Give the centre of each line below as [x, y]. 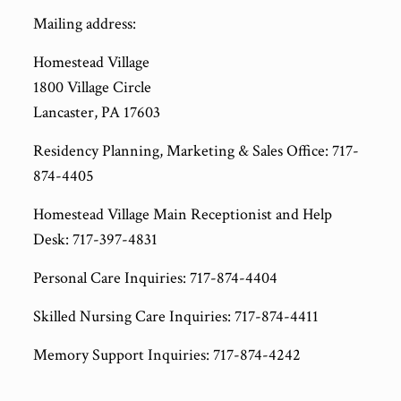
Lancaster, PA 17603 [96, 112]
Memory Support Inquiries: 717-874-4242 [166, 354]
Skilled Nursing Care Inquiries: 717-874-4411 [175, 316]
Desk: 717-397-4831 [95, 239]
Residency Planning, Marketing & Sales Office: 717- [196, 150]
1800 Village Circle [92, 87]
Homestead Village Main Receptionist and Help [182, 214]
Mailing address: [84, 23]
